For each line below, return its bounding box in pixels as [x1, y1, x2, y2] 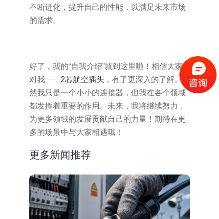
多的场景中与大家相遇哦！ [29, 128, 123, 136]
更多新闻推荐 [29, 149, 91, 161]
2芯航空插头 [60, 75, 104, 84]
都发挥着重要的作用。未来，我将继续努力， [29, 101, 186, 110]
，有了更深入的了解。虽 [104, 75, 190, 84]
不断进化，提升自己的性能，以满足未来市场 [29, 3, 186, 12]
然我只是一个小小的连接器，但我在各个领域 [29, 88, 186, 97]
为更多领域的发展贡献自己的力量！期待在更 [29, 114, 186, 123]
